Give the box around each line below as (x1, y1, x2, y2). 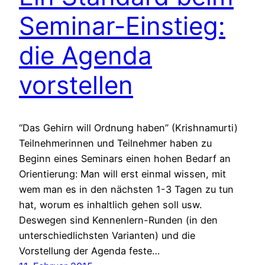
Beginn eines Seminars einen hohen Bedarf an (19, 153, 231, 165)
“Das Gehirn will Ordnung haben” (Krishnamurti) (19, 122, 238, 134)
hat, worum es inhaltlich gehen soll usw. (19, 199, 202, 211)
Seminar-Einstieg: (19, 10, 225, 41)
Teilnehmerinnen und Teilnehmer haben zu (19, 137, 212, 150)
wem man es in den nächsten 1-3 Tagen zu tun (19, 183, 234, 196)
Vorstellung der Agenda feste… (19, 245, 160, 257)
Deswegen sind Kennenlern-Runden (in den (19, 214, 218, 227)
